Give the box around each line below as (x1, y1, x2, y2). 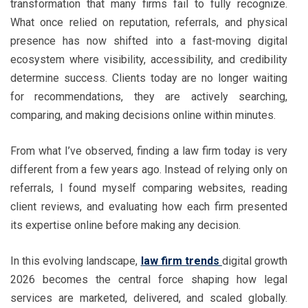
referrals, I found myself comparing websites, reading (10, 181, 287, 195)
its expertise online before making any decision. (10, 218, 241, 232)
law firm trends (140, 254, 222, 267)
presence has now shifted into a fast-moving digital (10, 34, 287, 47)
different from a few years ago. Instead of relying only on (10, 162, 287, 176)
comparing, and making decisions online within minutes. (10, 108, 276, 122)
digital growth (221, 254, 287, 267)
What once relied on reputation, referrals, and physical (10, 15, 287, 29)
